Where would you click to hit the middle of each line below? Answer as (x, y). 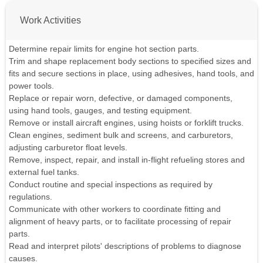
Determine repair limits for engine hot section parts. (104, 48)
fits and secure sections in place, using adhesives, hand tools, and (131, 73)
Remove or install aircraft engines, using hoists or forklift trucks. (126, 122)
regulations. (31, 196)
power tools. (31, 85)
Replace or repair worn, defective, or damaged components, (121, 98)
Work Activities (50, 20)
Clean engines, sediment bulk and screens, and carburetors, (121, 135)
